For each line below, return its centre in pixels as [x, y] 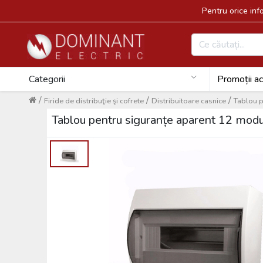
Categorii [47, 79]
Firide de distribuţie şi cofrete [94, 101]
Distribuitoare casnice [188, 101]
